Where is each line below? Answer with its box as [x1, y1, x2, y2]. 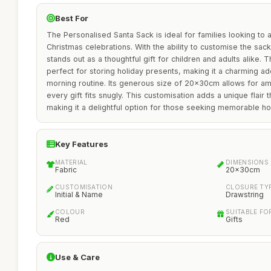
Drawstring [226, 190, 264, 199]
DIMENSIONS [226, 158, 269, 166]
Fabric [55, 165, 77, 174]
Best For [55, 13, 88, 23]
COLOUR [55, 208, 85, 215]
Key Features [55, 139, 108, 149]
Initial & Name [55, 190, 103, 199]
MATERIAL [55, 158, 88, 166]
